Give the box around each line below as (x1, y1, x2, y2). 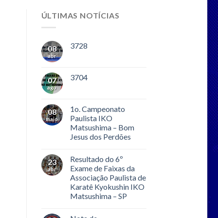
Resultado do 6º (70, 154, 123, 163)
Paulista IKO (70, 113, 112, 123)
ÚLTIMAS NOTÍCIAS (41, 11, 120, 20)
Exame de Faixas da (70, 163, 135, 173)
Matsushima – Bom (70, 122, 134, 132)
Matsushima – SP (70, 191, 127, 200)
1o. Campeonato (70, 104, 125, 113)
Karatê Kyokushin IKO (70, 182, 145, 191)
